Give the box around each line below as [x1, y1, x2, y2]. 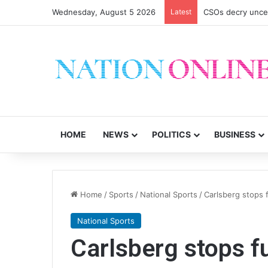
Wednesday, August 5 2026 [52, 7, 156, 17]
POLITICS [152, 129, 191, 139]
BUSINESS [214, 129, 255, 139]
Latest [170, 7, 191, 16]
